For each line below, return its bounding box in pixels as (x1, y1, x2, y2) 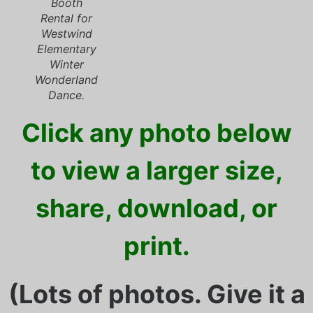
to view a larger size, (30, 155, 283, 187)
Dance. (48, 88, 85, 103)
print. (123, 231, 190, 262)
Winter (49, 57, 84, 72)
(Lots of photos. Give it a (8, 278, 305, 310)
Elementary (36, 42, 96, 57)
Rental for (41, 11, 92, 26)
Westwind (41, 27, 92, 41)
